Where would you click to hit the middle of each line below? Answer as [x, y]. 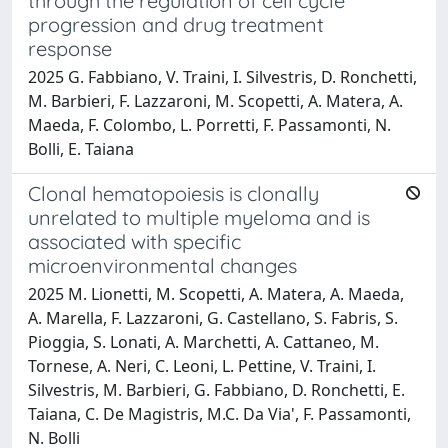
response [70, 48]
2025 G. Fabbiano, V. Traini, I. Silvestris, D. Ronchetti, [222, 76]
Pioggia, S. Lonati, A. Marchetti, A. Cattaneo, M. [203, 341]
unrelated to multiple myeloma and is [199, 217]
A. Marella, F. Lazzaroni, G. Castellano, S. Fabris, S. [213, 317]
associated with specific [134, 241]
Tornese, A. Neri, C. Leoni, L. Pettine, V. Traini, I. [202, 365]
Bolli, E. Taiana [81, 148]
